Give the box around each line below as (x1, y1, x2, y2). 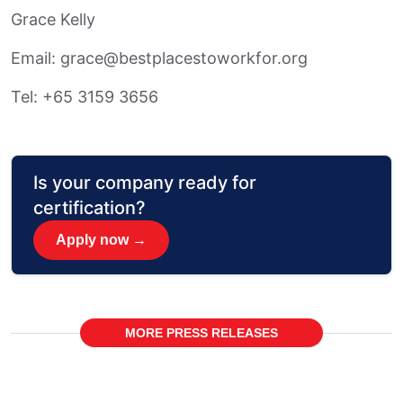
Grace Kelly (11, 10, 95, 30)
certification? (33, 197, 146, 219)
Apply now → (56, 232, 147, 248)
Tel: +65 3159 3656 (11, 87, 158, 107)
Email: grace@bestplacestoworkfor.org (11, 49, 308, 68)
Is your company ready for (33, 172, 256, 194)
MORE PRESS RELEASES (125, 326, 278, 341)
